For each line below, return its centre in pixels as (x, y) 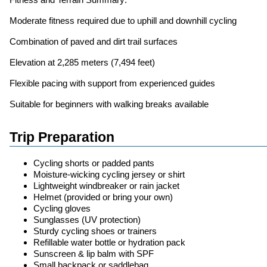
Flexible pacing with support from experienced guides (112, 83)
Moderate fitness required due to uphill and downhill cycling (123, 20)
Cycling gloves (62, 209)
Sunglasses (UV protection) (87, 220)
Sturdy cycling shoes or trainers (95, 231)
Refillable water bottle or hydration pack (109, 243)
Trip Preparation (62, 137)
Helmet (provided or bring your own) (103, 197)
